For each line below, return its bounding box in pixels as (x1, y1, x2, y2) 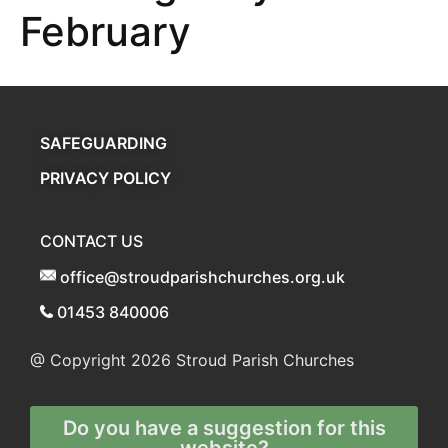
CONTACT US (40, 231, 143, 251)
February (20, 7, 191, 56)
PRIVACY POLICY (40, 168, 171, 188)
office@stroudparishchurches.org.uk (60, 267, 345, 287)
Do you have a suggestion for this (62, 416, 386, 441)
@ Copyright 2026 (30, 350, 171, 370)
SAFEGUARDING (40, 133, 167, 153)
